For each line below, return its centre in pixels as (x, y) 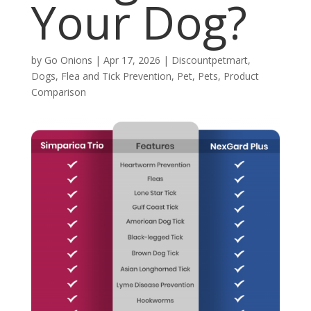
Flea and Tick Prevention (116, 76)
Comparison (58, 92)
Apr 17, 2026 (132, 60)
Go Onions (68, 60)
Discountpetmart (209, 60)
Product (241, 76)
